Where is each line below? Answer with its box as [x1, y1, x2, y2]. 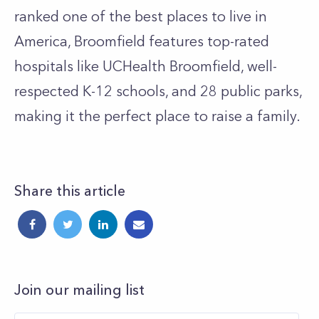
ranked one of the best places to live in [14, 8, 267, 25]
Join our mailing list [14, 281, 145, 298]
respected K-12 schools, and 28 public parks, [14, 83, 302, 100]
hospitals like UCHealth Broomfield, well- [14, 58, 277, 75]
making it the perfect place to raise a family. [14, 108, 300, 125]
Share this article [14, 182, 125, 199]
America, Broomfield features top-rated [14, 33, 269, 50]
